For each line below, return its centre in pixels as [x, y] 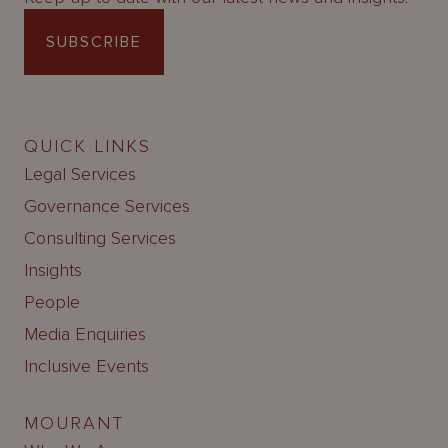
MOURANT [74, 423]
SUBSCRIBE [94, 42]
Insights [53, 270]
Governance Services [107, 206]
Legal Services [80, 174]
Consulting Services [100, 238]
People [52, 302]
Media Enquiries [85, 334]
